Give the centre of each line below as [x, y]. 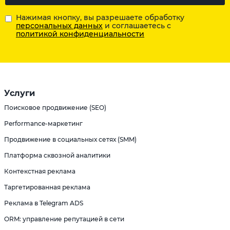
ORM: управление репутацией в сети [64, 219]
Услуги [20, 93]
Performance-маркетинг [43, 124]
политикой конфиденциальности [80, 34]
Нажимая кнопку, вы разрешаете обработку [100, 18]
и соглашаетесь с [137, 26]
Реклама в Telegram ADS [44, 203]
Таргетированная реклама [47, 187]
